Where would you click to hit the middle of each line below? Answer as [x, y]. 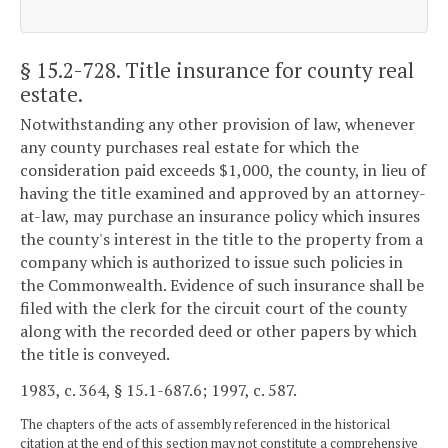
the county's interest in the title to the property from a [221, 239]
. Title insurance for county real [265, 69]
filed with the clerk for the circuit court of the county [213, 308]
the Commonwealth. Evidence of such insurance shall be [222, 285]
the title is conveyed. [95, 354]
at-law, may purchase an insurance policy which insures [220, 216]
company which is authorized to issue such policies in [211, 262]
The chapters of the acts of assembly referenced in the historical [205, 424]
